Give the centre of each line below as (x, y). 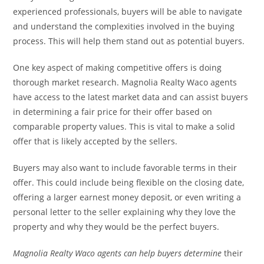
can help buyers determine (173, 253)
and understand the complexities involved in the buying (124, 26)
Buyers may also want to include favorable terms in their (125, 168)
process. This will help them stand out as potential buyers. (129, 41)
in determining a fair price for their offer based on (113, 112)
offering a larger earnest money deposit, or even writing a (127, 197)
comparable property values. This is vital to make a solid (124, 126)
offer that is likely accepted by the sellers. (95, 141)
